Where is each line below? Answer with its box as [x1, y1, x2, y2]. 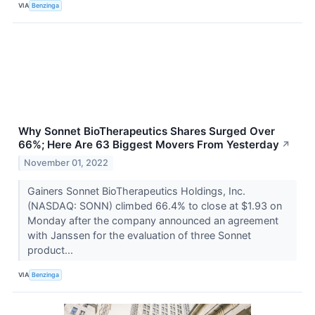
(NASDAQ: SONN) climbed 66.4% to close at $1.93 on [27, 199, 282, 212]
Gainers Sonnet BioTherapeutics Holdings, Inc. [27, 184, 245, 197]
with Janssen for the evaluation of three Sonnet [27, 229, 251, 241]
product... [27, 243, 76, 256]
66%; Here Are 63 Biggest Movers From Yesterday [18, 137, 279, 151]
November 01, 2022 [24, 157, 109, 168]
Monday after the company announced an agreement [27, 214, 278, 226]
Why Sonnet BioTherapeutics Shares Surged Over [18, 124, 275, 138]
